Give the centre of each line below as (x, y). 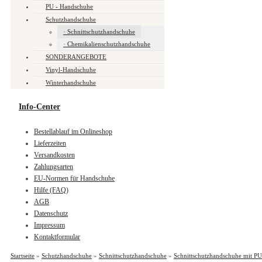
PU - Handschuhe (69, 6)
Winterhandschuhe (71, 82)
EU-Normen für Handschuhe (74, 178)
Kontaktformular (57, 237)
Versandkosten (54, 155)
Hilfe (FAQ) (51, 190)
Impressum (49, 225)
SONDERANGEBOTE (76, 56)
